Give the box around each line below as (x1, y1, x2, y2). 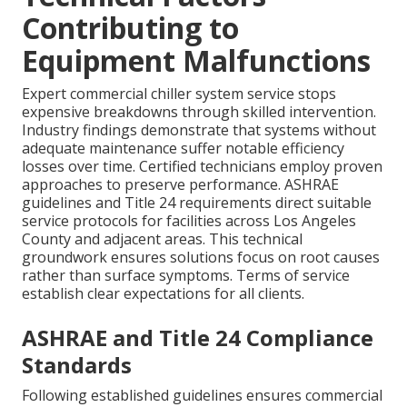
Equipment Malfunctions (22, 40, 371, 80)
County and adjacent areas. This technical (22, 228, 303, 249)
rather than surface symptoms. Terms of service (22, 264, 350, 285)
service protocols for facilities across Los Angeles (22, 210, 356, 231)
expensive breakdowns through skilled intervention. (22, 101, 376, 122)
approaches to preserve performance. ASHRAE (22, 174, 339, 194)
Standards (22, 349, 132, 380)
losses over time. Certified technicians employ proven (22, 155, 382, 176)
